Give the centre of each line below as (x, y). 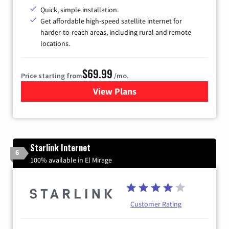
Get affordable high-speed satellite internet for (111, 21)
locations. (55, 43)
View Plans (114, 91)
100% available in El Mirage (71, 160)
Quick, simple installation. (79, 9)
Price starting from (52, 75)
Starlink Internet (60, 147)
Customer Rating (156, 204)
